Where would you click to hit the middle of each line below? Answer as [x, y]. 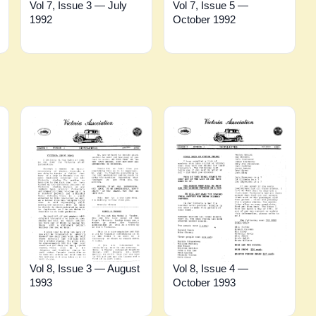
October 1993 [204, 282]
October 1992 [204, 20]
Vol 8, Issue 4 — [210, 268]
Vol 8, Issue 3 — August [85, 268]
